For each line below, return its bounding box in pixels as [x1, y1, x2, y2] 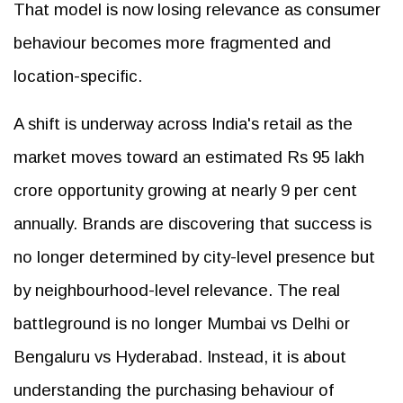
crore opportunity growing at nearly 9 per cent [13, 180, 357, 200]
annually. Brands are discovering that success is [13, 213, 372, 233]
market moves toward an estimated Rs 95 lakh [13, 147, 364, 166]
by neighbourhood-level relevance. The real [13, 280, 340, 300]
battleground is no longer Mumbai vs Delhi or [13, 313, 350, 333]
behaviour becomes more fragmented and [13, 32, 331, 52]
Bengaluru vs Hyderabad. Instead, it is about [13, 346, 346, 366]
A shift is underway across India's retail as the [13, 113, 353, 133]
